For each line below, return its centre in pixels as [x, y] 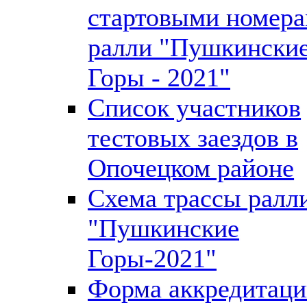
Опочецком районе [191, 168]
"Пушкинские [163, 228]
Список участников [194, 107]
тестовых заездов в [193, 137]
